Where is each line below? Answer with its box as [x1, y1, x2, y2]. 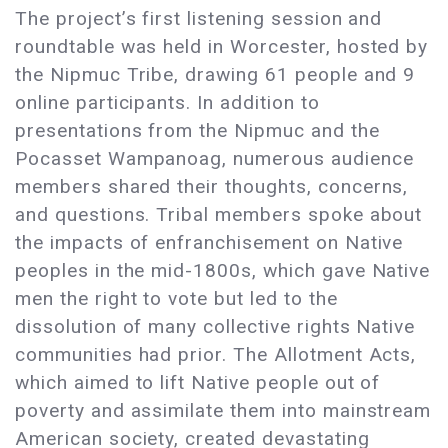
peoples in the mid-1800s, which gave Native [15, 259, 431, 283]
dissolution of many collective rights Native [15, 315, 416, 339]
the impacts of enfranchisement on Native [15, 231, 404, 255]
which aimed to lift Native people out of [15, 371, 381, 395]
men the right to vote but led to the [15, 287, 338, 311]
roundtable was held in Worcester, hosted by [15, 35, 429, 59]
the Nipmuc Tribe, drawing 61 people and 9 [15, 63, 416, 87]
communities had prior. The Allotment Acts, [15, 343, 417, 367]
